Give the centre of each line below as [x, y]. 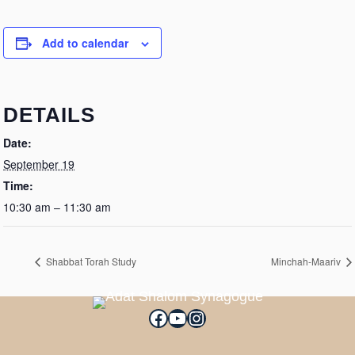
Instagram [228, 317]
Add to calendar [85, 43]
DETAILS [49, 115]
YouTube [204, 317]
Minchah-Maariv [307, 261]
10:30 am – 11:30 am [57, 207]
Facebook [189, 317]
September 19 [39, 164]
